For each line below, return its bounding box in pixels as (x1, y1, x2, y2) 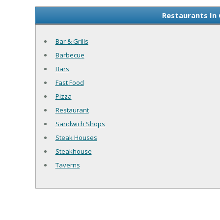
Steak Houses (55, 133, 97, 142)
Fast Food (55, 78, 84, 87)
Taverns (55, 161, 80, 170)
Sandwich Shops (55, 119, 105, 129)
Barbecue (55, 51, 84, 60)
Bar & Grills (55, 37, 88, 46)
